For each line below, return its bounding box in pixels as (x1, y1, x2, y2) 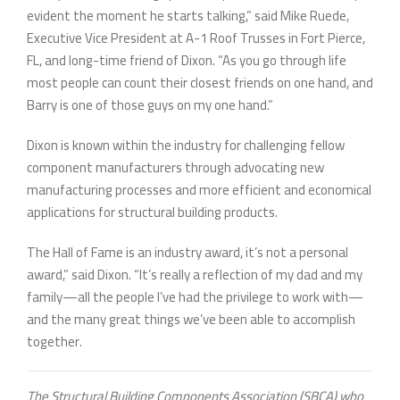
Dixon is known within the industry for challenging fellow (27, 132, 345, 159)
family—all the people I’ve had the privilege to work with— (27, 284, 363, 311)
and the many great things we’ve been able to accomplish (27, 306, 355, 333)
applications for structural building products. (27, 199, 278, 226)
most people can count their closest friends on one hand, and (27, 70, 373, 96)
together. (27, 329, 82, 355)
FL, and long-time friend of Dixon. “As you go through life (27, 47, 346, 74)
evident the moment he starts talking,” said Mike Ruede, (27, 3, 349, 29)
